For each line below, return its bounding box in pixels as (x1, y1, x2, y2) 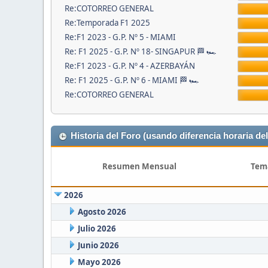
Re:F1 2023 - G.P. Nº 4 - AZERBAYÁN (64, 60, 195, 72)
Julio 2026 (77, 223, 116, 234)
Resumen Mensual (102, 161, 176, 172)
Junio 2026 (77, 240, 119, 251)
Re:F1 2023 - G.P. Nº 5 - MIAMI (64, 32, 176, 43)
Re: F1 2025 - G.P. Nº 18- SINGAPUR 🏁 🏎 (64, 46, 217, 57)
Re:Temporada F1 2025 (64, 17, 150, 29)
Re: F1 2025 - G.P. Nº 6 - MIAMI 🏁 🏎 (64, 75, 199, 86)
